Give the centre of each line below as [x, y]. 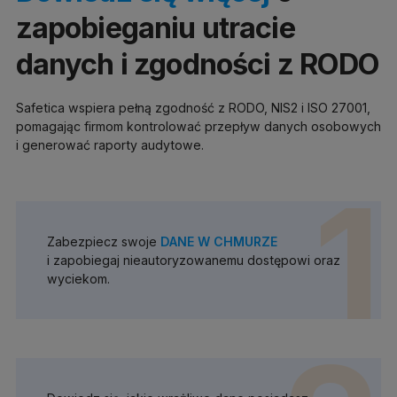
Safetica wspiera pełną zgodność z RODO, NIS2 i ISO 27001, [193, 108]
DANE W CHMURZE [218, 241]
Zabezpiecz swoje [103, 241]
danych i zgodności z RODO [198, 64]
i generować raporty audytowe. [109, 145]
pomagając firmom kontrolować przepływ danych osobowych [198, 126]
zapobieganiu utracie [155, 28]
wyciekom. [78, 278]
